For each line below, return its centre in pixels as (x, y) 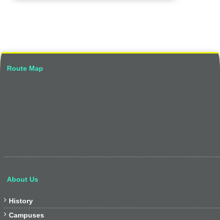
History (21, 201)
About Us (23, 179)
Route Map (25, 68)
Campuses (27, 215)
